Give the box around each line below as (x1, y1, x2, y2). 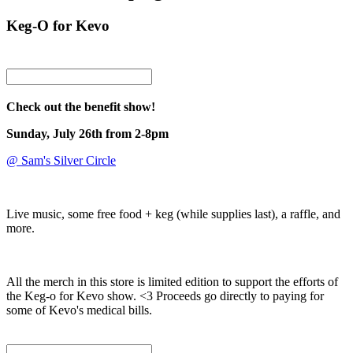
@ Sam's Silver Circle (6, 153, 116, 167)
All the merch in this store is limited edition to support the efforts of (6, 274, 338, 288)
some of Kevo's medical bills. (6, 303, 152, 317)
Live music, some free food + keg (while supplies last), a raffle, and (6, 206, 340, 221)
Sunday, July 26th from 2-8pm (6, 126, 169, 140)
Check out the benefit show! (6, 99, 155, 113)
